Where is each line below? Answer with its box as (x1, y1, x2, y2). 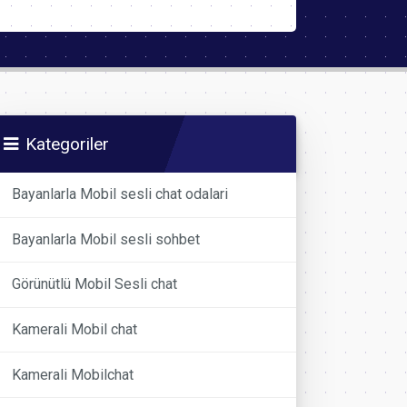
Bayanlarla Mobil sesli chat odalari (12, 185, 229, 203)
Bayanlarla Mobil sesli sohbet (12, 230, 201, 248)
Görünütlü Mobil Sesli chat (12, 275, 178, 293)
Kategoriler (25, 134, 109, 154)
